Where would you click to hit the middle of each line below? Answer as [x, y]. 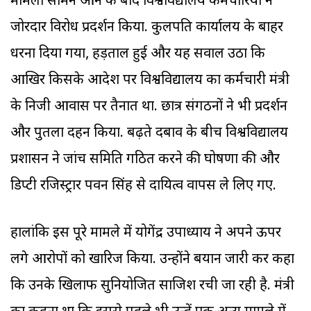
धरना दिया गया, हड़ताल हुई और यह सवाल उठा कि [138, 54]
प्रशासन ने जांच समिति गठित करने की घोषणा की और [145, 160]
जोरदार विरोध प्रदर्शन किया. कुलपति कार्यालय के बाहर [147, 28]
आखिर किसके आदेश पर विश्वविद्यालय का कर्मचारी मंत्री [150, 81]
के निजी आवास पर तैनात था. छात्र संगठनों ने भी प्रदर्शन [149, 107]
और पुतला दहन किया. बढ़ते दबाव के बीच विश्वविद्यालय [149, 134]
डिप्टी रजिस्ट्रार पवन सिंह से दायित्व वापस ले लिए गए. [143, 186]
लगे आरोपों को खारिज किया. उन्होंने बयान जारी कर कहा [152, 260]
